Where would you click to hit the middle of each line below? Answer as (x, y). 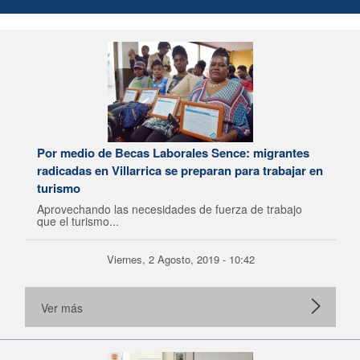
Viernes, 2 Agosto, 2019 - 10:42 (180, 259)
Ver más (62, 308)
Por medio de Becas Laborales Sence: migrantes (173, 153)
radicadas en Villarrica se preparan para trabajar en (180, 170)
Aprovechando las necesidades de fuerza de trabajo (170, 209)
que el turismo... (78, 221)
